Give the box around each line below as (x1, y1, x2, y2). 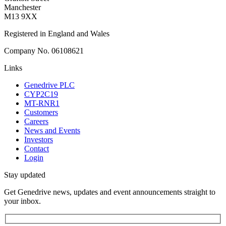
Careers (24, 117, 48, 126)
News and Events (24, 126, 80, 135)
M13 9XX (4, 12, 37, 21)
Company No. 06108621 (4, 46, 84, 55)
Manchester (4, 3, 41, 12)
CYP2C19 (24, 90, 58, 99)
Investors (24, 135, 53, 144)
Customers (24, 108, 58, 117)
